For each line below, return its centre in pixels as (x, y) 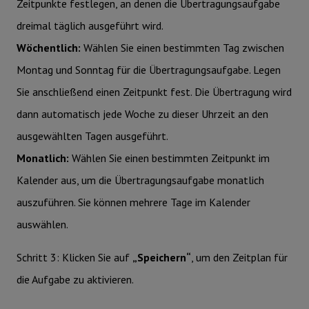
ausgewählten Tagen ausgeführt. (92, 136)
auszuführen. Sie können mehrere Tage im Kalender (133, 202)
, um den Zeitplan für (239, 258)
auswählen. (42, 225)
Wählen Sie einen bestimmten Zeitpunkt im (171, 158)
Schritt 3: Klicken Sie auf (74, 258)
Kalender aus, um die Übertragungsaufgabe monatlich (140, 180)
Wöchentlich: (50, 48)
